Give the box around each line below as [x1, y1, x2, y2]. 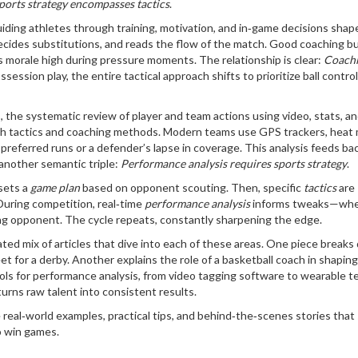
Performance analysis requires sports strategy [121, 157, 347, 170]
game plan [30, 181, 80, 194]
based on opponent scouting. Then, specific [80, 181, 304, 194]
